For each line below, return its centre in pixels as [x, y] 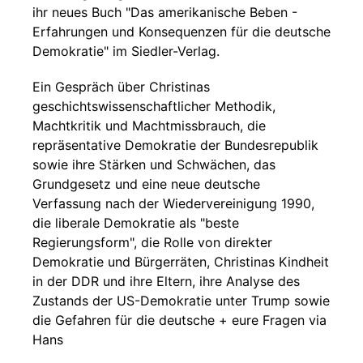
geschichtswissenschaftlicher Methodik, [154, 106]
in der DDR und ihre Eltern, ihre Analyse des [166, 281]
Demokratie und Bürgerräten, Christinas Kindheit [181, 262]
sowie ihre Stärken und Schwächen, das [154, 164]
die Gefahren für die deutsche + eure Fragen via [179, 320]
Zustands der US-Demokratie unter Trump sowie [181, 301]
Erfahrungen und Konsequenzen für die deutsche [181, 32]
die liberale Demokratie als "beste [136, 223]
